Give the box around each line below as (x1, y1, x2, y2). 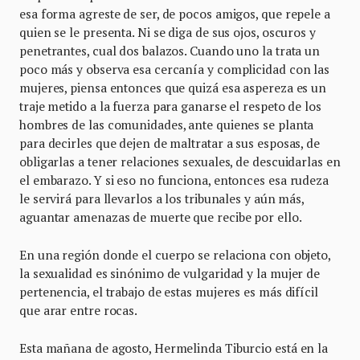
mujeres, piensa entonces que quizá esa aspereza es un (19, 79, 327, 96)
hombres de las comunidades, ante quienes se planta (19, 116, 314, 133)
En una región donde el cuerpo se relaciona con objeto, (19, 246, 330, 263)
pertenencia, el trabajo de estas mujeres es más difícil (19, 283, 318, 300)
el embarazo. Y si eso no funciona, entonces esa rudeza (19, 171, 329, 188)
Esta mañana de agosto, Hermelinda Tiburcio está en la (19, 339, 329, 356)
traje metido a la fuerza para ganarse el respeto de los (19, 97, 321, 114)
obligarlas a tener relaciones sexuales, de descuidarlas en (19, 153, 341, 170)
